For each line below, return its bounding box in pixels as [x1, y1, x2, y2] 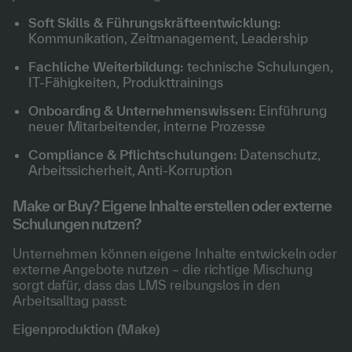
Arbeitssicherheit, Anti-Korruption [28, 163, 233, 178]
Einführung [255, 103, 327, 118]
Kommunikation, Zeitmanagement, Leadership [28, 31, 308, 46]
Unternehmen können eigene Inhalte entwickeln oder [13, 246, 338, 261]
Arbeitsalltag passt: [13, 293, 127, 308]
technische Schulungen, [184, 59, 334, 74]
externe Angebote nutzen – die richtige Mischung [13, 262, 313, 277]
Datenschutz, [236, 147, 321, 162]
